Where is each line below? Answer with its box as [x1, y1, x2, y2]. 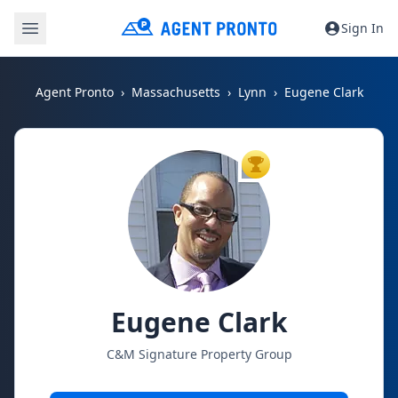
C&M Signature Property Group [106, 346, 292, 362]
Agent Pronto [35, 84, 114, 100]
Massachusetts [131, 84, 220, 100]
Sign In [341, 19, 384, 36]
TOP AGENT [254, 160, 316, 176]
